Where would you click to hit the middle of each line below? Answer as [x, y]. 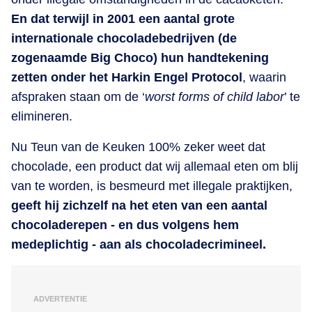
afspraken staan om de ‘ [78, 97]
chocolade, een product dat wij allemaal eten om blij [155, 166]
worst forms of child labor [214, 97]
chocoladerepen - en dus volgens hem [125, 225]
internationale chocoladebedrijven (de [124, 38]
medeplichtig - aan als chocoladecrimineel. [139, 244]
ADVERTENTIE [60, 299]
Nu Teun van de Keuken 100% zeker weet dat [138, 147]
